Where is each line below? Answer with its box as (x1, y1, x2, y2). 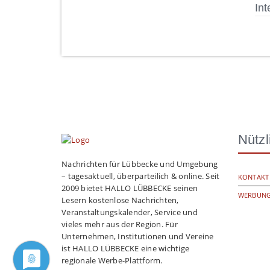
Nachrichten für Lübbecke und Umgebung (61, 158, 218, 169)
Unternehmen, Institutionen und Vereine (61, 230, 214, 242)
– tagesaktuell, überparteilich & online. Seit (61, 170, 220, 181)
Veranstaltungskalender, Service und (61, 206, 198, 218)
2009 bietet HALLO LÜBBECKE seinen (61, 182, 198, 193)
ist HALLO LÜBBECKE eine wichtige (61, 242, 189, 254)
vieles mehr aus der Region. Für (61, 218, 178, 230)
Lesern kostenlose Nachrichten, (61, 194, 179, 206)
